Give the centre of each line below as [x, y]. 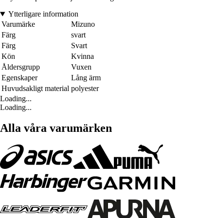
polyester [85, 89]
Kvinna [82, 56]
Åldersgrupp [21, 67]
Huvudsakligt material [35, 89]
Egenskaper [19, 78]
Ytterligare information [43, 14]
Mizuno [83, 24]
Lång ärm [86, 78]
